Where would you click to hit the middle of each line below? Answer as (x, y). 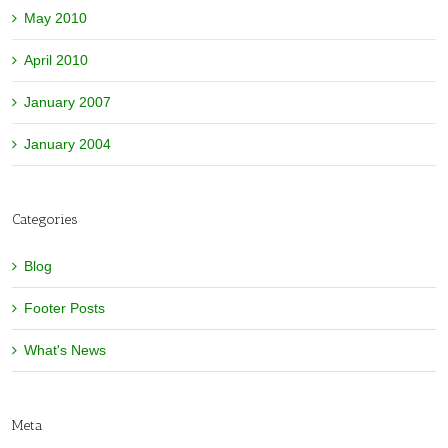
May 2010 (55, 18)
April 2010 (56, 60)
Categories (45, 220)
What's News (65, 350)
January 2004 (67, 144)
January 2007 (67, 102)
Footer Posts (64, 308)
